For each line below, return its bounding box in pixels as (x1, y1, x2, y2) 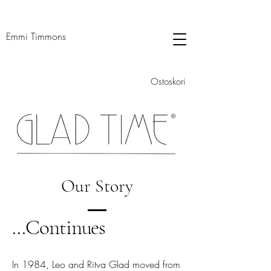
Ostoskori (151, 76, 186, 88)
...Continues (12, 215, 106, 240)
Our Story (60, 175, 133, 197)
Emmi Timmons (6, 30, 66, 43)
